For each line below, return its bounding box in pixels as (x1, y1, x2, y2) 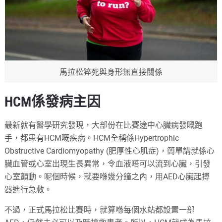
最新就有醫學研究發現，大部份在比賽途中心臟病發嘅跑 (4, 120, 203, 130)
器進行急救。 (4, 184, 53, 194)
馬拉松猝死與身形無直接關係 (59, 67, 163, 77)
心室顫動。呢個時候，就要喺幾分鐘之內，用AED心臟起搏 (4, 171, 210, 181)
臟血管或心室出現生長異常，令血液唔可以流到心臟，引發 (4, 159, 211, 168)
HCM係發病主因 (4, 93, 101, 110)
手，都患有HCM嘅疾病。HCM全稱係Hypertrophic (4, 133, 179, 143)
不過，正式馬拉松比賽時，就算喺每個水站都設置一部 (4, 205, 195, 215)
